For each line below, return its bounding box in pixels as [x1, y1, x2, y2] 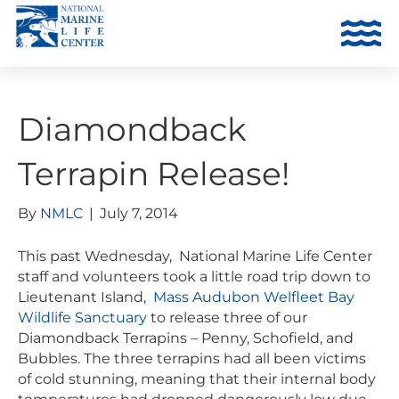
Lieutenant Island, [18, 288, 146, 305]
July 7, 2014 [100, 204, 178, 222]
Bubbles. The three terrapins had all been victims [18, 349, 366, 367]
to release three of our [151, 308, 307, 326]
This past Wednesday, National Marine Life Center [18, 247, 372, 265]
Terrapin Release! [18, 153, 289, 193]
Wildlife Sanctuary [18, 308, 151, 326]
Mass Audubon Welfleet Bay [146, 288, 354, 305]
